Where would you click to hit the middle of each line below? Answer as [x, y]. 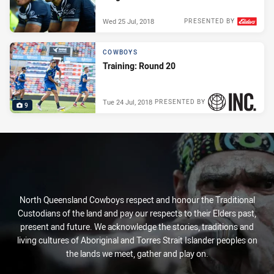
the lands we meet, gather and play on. [137, 254]
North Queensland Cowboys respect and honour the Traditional [137, 200]
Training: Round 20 [139, 66]
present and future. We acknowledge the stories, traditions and [137, 227]
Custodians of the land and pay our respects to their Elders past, [137, 213]
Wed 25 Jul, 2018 [128, 21]
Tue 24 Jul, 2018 [128, 102]
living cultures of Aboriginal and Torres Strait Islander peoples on [137, 240]
